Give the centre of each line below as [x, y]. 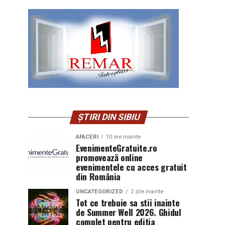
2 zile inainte [147, 192]
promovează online [109, 157]
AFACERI [87, 137]
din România [98, 176]
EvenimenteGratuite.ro [117, 148]
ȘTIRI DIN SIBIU [108, 117]
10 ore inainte [123, 137]
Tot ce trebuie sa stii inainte [128, 202]
